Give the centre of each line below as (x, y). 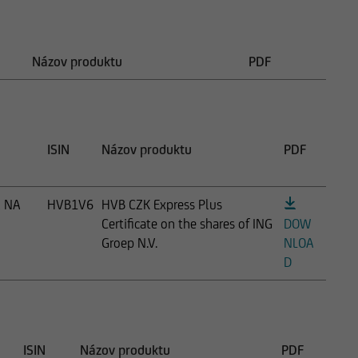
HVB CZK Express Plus (162, 204)
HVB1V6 (70, 204)
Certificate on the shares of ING (187, 223)
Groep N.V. (129, 243)
